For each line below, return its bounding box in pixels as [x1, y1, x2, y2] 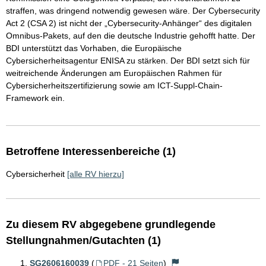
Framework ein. [6, 93, 65, 103]
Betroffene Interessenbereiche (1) [6, 145, 176, 157]
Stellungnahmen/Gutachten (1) [6, 235, 161, 246]
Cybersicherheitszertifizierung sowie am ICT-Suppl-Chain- [6, 81, 223, 90]
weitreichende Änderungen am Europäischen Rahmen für [6, 68, 222, 78]
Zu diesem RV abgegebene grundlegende [6, 218, 216, 230]
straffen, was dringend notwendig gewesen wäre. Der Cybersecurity [6, 6, 260, 15]
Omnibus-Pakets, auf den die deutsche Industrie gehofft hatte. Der [6, 31, 255, 40]
